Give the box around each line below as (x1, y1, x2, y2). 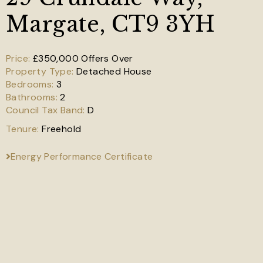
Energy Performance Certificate (10, 150, 153, 163)
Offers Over (81, 52, 133, 65)
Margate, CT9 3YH (6, 11, 215, 38)
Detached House (76, 65, 152, 77)
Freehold (42, 123, 82, 135)
